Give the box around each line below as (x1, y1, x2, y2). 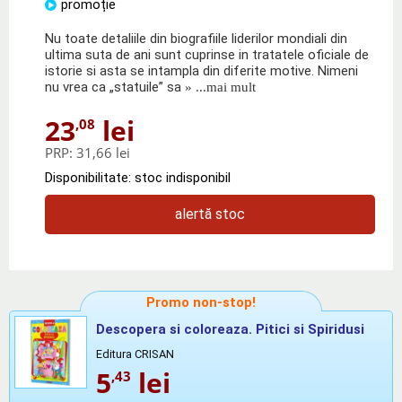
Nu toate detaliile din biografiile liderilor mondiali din (45, 30, 347, 47)
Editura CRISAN (96, 346, 174, 361)
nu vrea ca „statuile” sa (45, 78, 181, 95)
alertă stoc (175, 205, 245, 223)
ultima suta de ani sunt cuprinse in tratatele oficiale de (45, 46, 369, 63)
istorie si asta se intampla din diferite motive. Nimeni (45, 62, 358, 79)
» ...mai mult (181, 79, 256, 94)
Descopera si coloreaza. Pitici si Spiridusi (96, 320, 364, 337)
